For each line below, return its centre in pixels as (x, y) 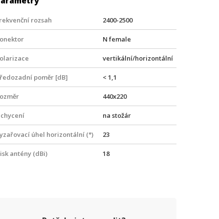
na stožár (117, 115)
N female (117, 39)
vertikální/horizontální (138, 58)
